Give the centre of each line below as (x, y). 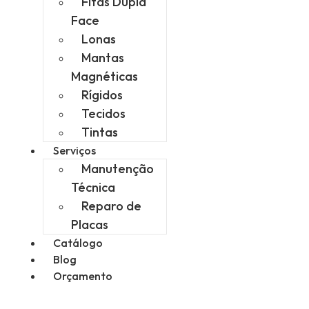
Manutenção (118, 169)
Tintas (100, 132)
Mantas (103, 58)
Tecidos (103, 114)
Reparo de (111, 206)
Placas (90, 225)
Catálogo (78, 243)
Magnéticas (104, 77)
